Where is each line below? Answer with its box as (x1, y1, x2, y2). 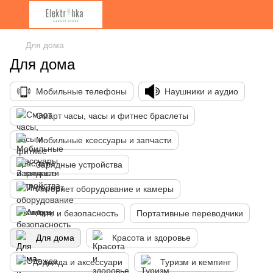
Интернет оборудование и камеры (36, 184, 174, 194)
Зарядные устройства (36, 160, 122, 169)
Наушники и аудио (165, 87, 238, 96)
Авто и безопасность (36, 208, 118, 218)
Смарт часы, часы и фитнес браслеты (36, 111, 188, 121)
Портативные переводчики (136, 208, 243, 218)
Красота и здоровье (112, 233, 191, 243)
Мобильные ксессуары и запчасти (36, 135, 172, 145)
